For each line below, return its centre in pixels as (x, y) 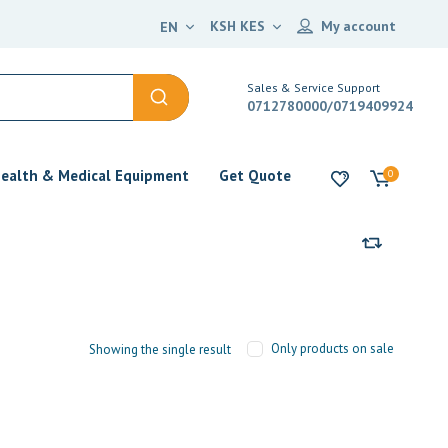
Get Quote (255, 175)
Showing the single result (160, 349)
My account (358, 25)
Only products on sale (333, 348)
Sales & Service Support (314, 87)
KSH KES (237, 25)
